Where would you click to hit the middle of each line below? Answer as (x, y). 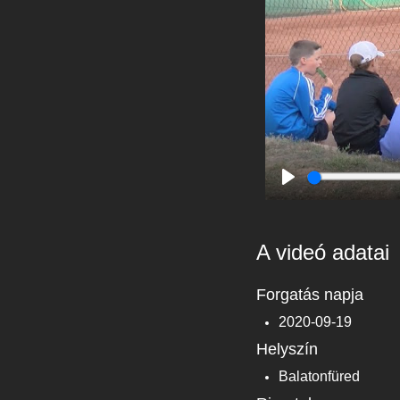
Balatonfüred (319, 376)
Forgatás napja (310, 294)
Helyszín (287, 349)
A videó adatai (323, 252)
